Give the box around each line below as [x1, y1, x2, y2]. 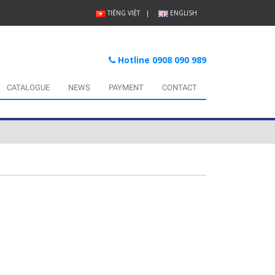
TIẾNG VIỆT [107, 9, 140, 17]
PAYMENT [109, 83, 144, 93]
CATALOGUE [7, 83, 50, 93]
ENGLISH [170, 9, 197, 17]
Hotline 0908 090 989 [115, 54, 206, 66]
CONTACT [162, 83, 197, 93]
